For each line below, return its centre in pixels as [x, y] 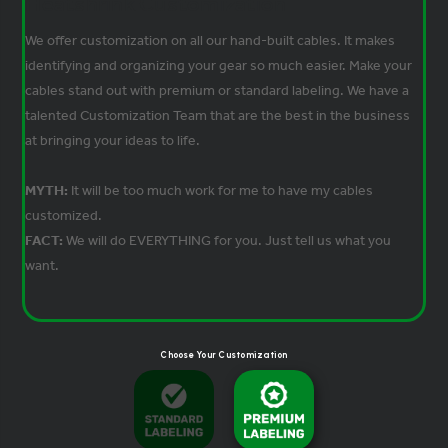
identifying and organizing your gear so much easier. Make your [219, 65]
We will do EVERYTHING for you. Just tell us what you [229, 240]
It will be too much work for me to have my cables [222, 190]
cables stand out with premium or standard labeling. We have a [217, 90]
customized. [64, 215]
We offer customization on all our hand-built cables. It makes [210, 40]
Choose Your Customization [224, 354]
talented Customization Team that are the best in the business [218, 115]
